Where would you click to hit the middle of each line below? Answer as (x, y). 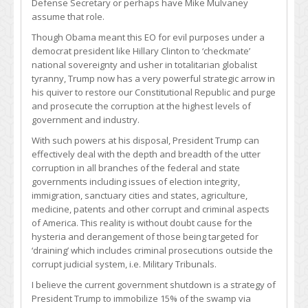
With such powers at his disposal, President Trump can (145, 141)
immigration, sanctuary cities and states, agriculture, (140, 196)
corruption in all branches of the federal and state (136, 168)
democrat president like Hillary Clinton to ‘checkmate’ (141, 51)
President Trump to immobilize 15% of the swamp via (141, 299)
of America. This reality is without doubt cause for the (142, 223)
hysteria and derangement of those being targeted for (145, 237)
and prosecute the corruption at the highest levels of (141, 106)
